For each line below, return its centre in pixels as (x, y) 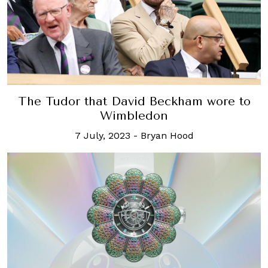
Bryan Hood (167, 135)
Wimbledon (134, 115)
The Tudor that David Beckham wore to (134, 101)
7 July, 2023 (102, 135)
